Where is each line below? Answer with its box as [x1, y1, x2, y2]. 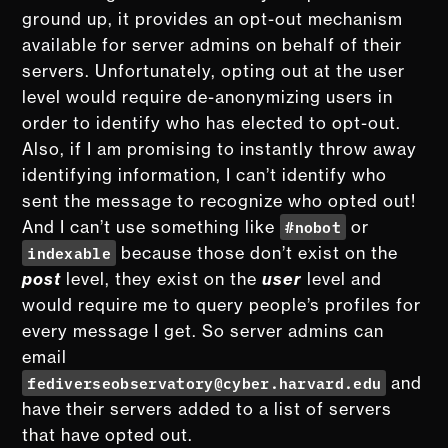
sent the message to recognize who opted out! [22, 190, 417, 211]
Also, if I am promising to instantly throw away [22, 138, 418, 159]
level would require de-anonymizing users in [22, 86, 394, 107]
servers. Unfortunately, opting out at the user [22, 60, 406, 81]
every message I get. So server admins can [22, 320, 385, 341]
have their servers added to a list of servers [22, 398, 393, 419]
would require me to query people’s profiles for [22, 294, 422, 315]
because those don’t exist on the [115, 242, 398, 263]
